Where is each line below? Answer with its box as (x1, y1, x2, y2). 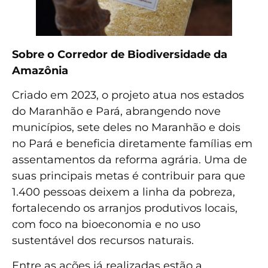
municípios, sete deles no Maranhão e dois (12, 121, 240, 135)
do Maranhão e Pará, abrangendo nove (12, 105, 221, 118)
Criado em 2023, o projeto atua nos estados (12, 89, 244, 102)
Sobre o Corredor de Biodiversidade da (12, 47, 227, 61)
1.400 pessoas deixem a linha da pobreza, (12, 185, 235, 199)
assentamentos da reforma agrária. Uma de (12, 153, 247, 167)
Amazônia (12, 63, 68, 77)
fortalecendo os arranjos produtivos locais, (12, 202, 237, 215)
